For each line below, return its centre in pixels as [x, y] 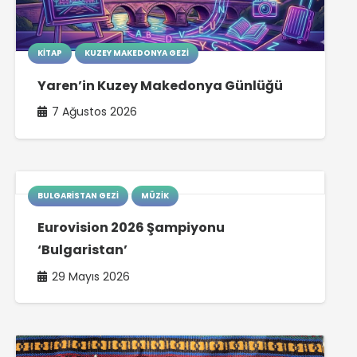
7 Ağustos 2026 [95, 112]
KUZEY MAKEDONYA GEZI [137, 53]
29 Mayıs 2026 [91, 276]
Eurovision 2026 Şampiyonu [131, 227]
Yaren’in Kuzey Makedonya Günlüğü [161, 85]
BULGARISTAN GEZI [78, 195]
